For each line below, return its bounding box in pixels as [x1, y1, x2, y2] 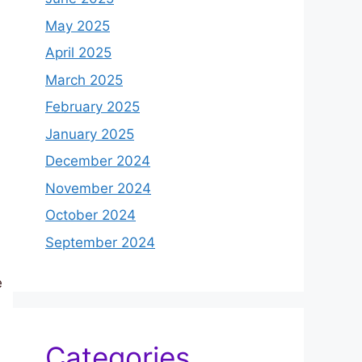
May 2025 [45, 17, 110, 34]
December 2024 [45, 153, 150, 170]
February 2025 [45, 99, 140, 116]
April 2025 [45, 44, 112, 61]
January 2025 [45, 125, 134, 142]
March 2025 [45, 71, 123, 88]
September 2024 [45, 234, 155, 250]
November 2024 [45, 179, 151, 196]
